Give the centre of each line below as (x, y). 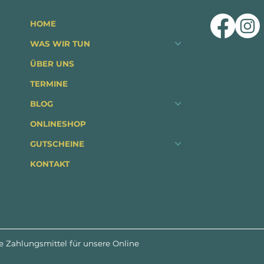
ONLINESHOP (58, 124)
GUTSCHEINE (57, 144)
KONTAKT (50, 164)
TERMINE (49, 84)
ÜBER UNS (52, 64)
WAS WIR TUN (60, 44)
